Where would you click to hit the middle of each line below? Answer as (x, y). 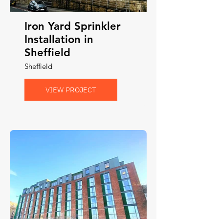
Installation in (59, 39)
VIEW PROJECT (71, 89)
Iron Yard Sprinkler (73, 26)
